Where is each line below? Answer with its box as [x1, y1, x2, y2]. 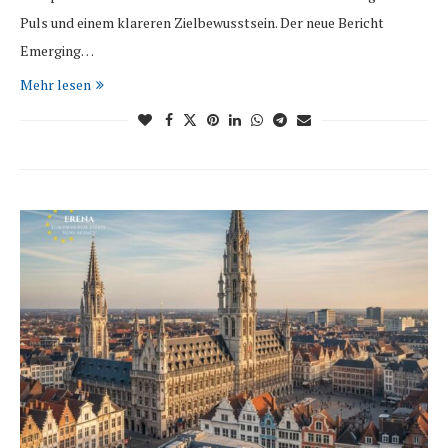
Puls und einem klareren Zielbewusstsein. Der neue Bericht [20, 13, 384, 33]
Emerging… [20, 41, 94, 61]
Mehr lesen [20, 75, 91, 95]
